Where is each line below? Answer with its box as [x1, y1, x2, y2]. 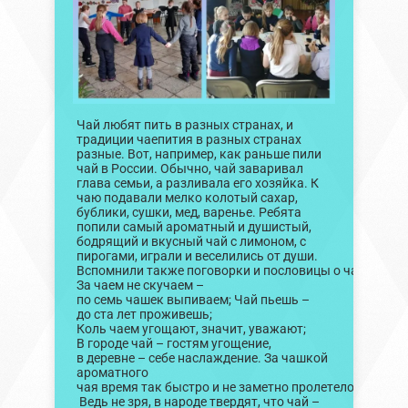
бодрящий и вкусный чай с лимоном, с [76, 234, 306, 250]
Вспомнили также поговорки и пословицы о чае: [76, 263, 367, 280]
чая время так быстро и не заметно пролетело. [76, 380, 358, 396]
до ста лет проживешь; [76, 307, 212, 323]
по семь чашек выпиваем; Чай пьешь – [76, 292, 310, 309]
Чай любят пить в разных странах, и [76, 117, 293, 134]
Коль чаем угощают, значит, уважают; [76, 321, 306, 338]
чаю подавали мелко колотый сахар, [76, 190, 298, 207]
